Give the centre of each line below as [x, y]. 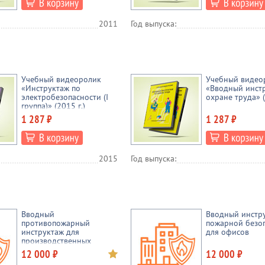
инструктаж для [50, 232]
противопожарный [56, 223]
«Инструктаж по [51, 88]
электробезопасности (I [65, 97]
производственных [56, 241]
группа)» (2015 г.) [53, 106]
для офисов [227, 232]
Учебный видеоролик [61, 79]
